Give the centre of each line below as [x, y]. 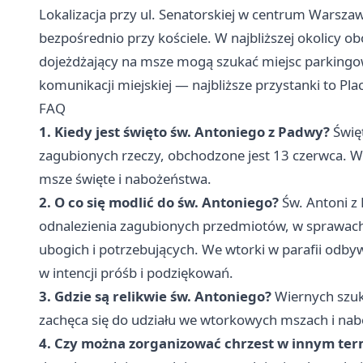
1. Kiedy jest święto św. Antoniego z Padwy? [184, 132]
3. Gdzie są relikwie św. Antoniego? [155, 297]
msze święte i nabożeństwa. [125, 179]
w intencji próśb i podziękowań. [136, 273]
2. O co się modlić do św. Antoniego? [159, 203]
